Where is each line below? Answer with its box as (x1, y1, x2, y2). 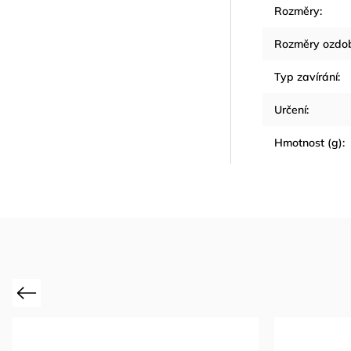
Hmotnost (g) (274, 135, 342, 150)
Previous (17, 286, 57, 299)
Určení (274, 102, 306, 117)
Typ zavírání (274, 69, 338, 84)
